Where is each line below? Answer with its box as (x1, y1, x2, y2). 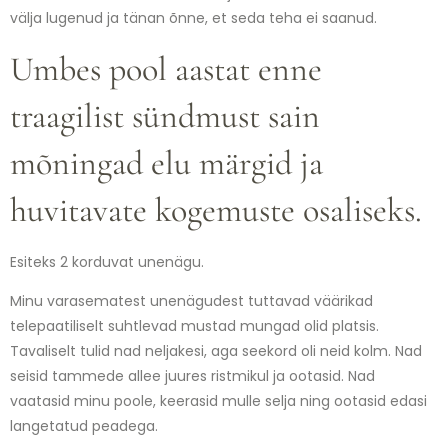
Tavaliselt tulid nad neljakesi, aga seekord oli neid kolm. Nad (10, 341, 422, 362)
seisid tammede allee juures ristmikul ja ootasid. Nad (10, 366, 375, 387)
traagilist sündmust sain (10, 95, 320, 137)
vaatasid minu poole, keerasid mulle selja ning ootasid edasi (10, 391, 427, 412)
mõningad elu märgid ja (10, 142, 323, 184)
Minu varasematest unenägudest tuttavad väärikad (10, 291, 373, 312)
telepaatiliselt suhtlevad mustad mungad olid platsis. (10, 316, 379, 337)
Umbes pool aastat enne (10, 48, 322, 90)
